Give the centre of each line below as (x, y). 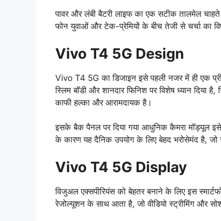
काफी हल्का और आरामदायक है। (104, 102)
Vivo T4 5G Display (121, 167)
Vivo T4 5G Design (120, 53)
